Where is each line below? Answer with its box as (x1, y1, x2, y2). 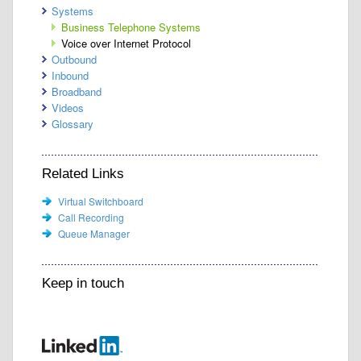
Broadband (52, 84, 102, 99)
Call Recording (58, 210, 124, 224)
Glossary (52, 116, 93, 131)
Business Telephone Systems (61, 19, 201, 35)
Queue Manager (58, 226, 130, 240)
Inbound (52, 68, 89, 83)
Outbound (52, 52, 97, 67)
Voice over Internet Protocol (61, 35, 191, 51)
